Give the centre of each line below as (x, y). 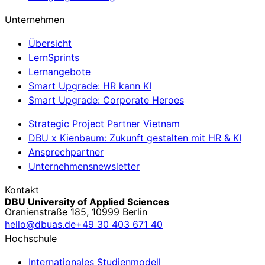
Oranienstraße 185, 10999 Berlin (76, 211)
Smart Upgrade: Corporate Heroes (106, 100)
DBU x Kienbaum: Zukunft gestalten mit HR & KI (135, 138)
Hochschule (31, 238)
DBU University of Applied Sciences (87, 201)
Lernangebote (59, 71)
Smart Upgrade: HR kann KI (90, 85)
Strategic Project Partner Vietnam (104, 123)
